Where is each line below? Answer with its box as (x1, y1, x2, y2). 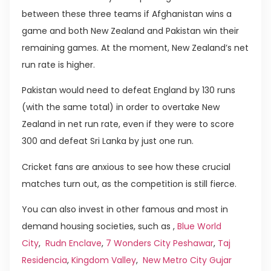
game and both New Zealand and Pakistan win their (22, 24, 239, 37)
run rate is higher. (22, 58, 95, 71)
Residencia (22, 254, 67, 267)
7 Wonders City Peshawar (106, 237, 214, 250)
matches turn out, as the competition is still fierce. (22, 177, 237, 190)
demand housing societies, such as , (22, 220, 177, 233)
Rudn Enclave (45, 237, 102, 250)
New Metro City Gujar (143, 254, 232, 267)
